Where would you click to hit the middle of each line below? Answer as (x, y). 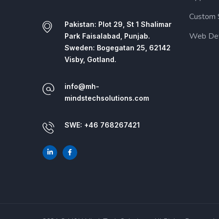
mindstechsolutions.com (107, 98)
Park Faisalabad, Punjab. (107, 36)
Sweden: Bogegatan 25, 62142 (118, 47)
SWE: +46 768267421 (102, 125)
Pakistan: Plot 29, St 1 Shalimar (118, 24)
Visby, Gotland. (90, 59)
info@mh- (82, 86)
